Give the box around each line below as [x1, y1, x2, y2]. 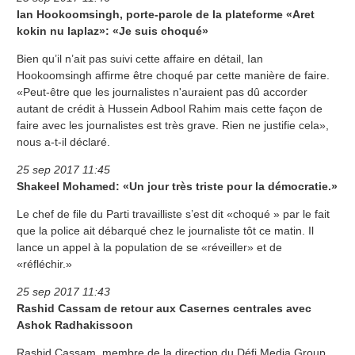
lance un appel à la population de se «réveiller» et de [17, 241, 282, 254]
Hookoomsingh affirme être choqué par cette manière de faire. [17, 69, 330, 82]
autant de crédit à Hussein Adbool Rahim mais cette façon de [17, 102, 323, 116]
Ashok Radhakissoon [17, 319, 133, 332]
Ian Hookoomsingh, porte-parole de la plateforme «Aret [17, 8, 315, 21]
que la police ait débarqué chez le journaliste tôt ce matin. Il [17, 224, 314, 238]
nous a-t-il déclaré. [17, 136, 110, 149]
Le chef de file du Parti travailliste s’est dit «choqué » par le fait [17, 208, 330, 221]
